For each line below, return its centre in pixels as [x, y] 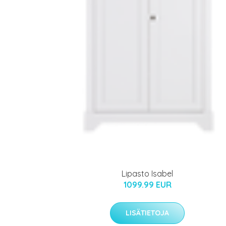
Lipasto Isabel [147, 173]
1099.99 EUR [147, 184]
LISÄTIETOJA [147, 213]
